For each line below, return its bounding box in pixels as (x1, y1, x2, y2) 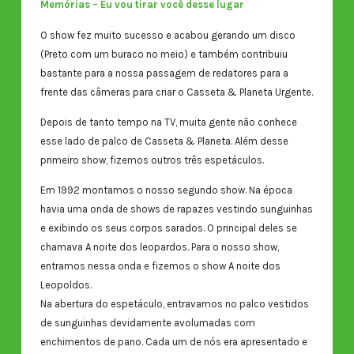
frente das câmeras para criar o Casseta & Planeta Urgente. (40, 85, 313, 98)
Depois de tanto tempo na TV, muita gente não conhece (40, 116, 297, 129)
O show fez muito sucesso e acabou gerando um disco (40, 28, 296, 41)
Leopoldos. (40, 279, 92, 292)
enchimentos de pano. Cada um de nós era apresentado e (40, 336, 307, 348)
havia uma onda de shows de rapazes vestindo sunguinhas (40, 203, 313, 216)
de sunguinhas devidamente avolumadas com (40, 317, 255, 330)
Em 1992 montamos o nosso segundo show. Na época (40, 184, 292, 197)
